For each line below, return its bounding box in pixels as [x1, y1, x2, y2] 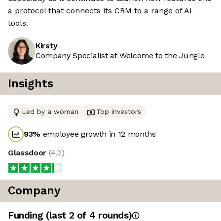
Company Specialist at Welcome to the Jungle [36, 51, 205, 61]
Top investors [96, 108, 141, 116]
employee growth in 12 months [40, 129, 156, 139]
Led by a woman [22, 108, 78, 116]
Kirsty [36, 41, 58, 51]
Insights [8, 77, 53, 91]
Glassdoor [8, 148, 49, 158]
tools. [8, 18, 28, 28]
